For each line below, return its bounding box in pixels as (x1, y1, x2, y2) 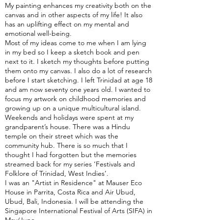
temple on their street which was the (5, 132, 118, 141)
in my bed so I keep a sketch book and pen (5, 48, 139, 57)
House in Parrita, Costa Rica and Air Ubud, (5, 188, 136, 197)
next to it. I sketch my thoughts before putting (5, 57, 149, 66)
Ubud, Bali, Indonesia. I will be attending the (5, 197, 143, 206)
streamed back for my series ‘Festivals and (5, 160, 135, 169)
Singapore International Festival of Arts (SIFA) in (5, 206, 152, 216)
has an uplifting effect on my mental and (5, 20, 129, 29)
